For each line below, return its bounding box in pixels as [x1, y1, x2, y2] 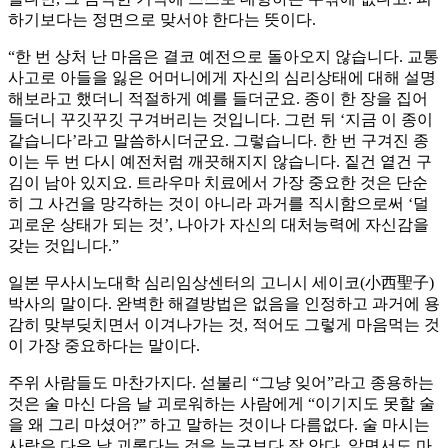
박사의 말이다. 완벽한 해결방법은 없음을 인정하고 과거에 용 [8, 295, 440, 313]
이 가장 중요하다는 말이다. [8, 337, 200, 355]
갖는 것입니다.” [8, 237, 119, 255]
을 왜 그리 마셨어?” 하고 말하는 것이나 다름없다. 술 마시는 [8, 416, 430, 434]
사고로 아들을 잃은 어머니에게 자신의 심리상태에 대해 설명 [8, 69, 436, 87]
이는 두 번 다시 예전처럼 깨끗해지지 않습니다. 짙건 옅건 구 [8, 153, 432, 171]
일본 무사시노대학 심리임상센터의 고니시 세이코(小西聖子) [8, 274, 434, 292]
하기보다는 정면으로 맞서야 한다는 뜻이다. [8, 11, 316, 29]
